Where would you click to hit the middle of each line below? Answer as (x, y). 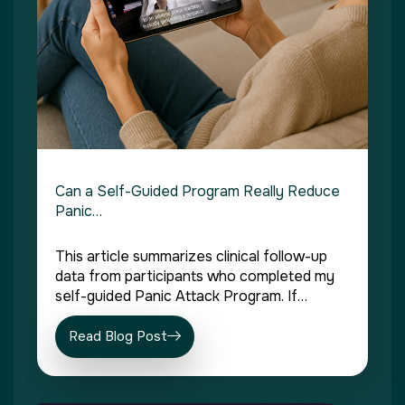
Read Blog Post (118, 337)
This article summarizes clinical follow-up (191, 257)
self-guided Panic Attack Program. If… (181, 297)
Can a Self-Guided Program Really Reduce (198, 192)
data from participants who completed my (195, 277)
